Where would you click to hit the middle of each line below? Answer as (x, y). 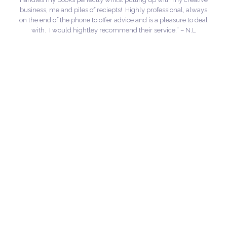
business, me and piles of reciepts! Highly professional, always (113, 10)
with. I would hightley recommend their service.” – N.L (113, 30)
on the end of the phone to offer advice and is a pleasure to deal (113, 20)
